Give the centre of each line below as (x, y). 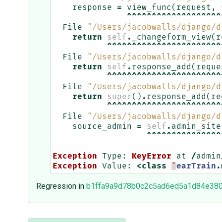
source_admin (102, 127)
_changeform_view (171, 37)
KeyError (152, 156)
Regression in (61, 186)
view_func (149, 8)
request (194, 8)
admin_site (196, 127)
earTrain (196, 166)
